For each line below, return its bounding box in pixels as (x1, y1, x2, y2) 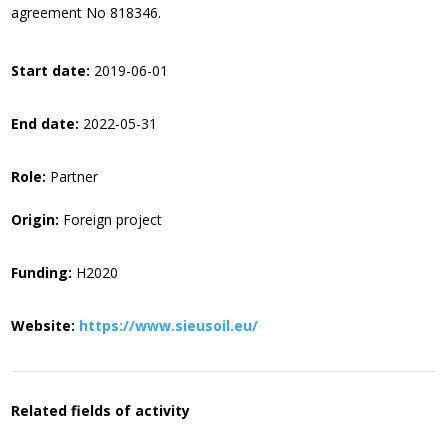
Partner (46, 167, 99, 187)
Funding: (11, 263, 73, 283)
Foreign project (59, 210, 163, 230)
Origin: (11, 210, 60, 230)
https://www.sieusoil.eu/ (79, 316, 259, 336)
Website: (11, 316, 76, 336)
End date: (11, 114, 80, 134)
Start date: (11, 61, 91, 81)
